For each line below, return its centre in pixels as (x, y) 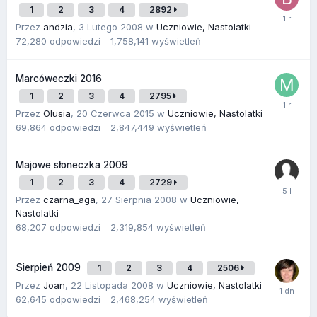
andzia (58, 27)
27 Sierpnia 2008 (139, 199)
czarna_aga (69, 199)
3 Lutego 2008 (111, 27)
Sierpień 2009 (50, 267)
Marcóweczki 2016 (59, 78)
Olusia (57, 113)
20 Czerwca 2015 (115, 113)
